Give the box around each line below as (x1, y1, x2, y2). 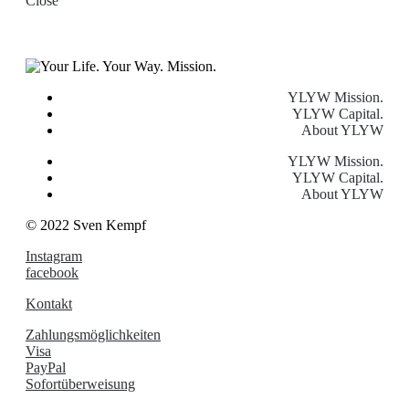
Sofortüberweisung (26, 376, 135, 393)
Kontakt (26, 296, 72, 312)
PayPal (26, 360, 66, 376)
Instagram (26, 248, 82, 265)
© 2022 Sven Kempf (26, 217, 146, 234)
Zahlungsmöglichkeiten (26, 327, 161, 343)
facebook (26, 265, 79, 281)
